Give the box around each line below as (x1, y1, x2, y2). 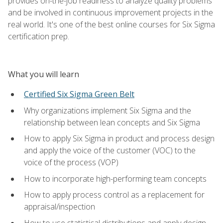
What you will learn (8, 68, 79, 80)
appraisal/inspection (24, 201, 95, 213)
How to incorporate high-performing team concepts (24, 173, 207, 184)
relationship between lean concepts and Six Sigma (24, 116, 200, 128)
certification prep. (8, 30, 69, 42)
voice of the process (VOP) (24, 157, 118, 168)
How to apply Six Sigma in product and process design (24, 133, 215, 144)
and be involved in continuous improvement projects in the (8, 6, 213, 18)
